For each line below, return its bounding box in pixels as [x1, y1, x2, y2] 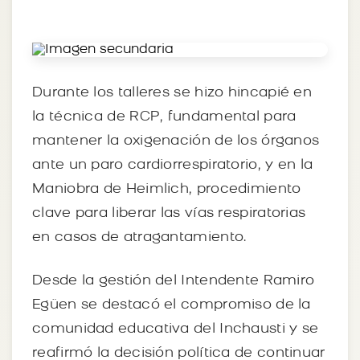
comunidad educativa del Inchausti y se [32, 321, 319, 336]
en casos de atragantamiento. [32, 230, 247, 244]
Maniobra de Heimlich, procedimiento [32, 182, 301, 196]
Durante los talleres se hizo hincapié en [32, 85, 312, 100]
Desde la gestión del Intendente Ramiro [32, 273, 315, 288]
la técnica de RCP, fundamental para [32, 109, 297, 124]
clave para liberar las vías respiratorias [32, 206, 306, 220]
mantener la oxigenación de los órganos [32, 133, 320, 148]
